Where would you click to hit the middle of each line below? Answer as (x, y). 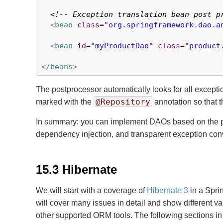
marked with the (65, 102)
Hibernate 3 (167, 190)
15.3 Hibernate (76, 169)
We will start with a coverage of (91, 190)
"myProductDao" (122, 46)
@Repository (123, 102)
